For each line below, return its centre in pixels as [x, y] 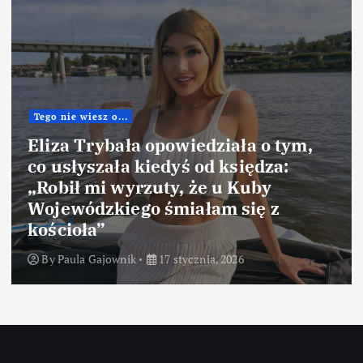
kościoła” [67, 230]
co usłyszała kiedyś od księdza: [158, 167]
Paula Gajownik [96, 259]
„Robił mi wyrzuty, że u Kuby [150, 188]
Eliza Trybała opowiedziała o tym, [170, 145]
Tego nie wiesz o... [81, 116]
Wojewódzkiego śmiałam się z [154, 209]
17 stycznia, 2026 [200, 259]
